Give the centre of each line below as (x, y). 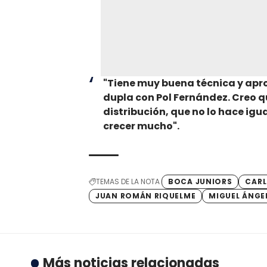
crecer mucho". (141, 126)
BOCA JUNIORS (200, 181)
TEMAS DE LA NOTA (128, 181)
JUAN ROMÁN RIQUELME (146, 195)
